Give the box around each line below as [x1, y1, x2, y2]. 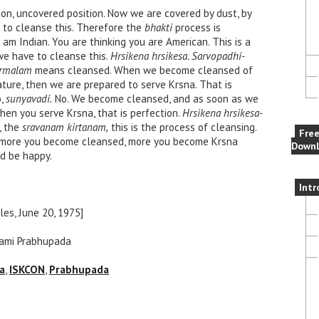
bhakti [145, 21, 172, 34]
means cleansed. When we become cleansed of [32, 63, 253, 77]
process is [172, 21, 221, 34]
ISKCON [9, 263, 45, 276]
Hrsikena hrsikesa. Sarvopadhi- [110, 49, 245, 63]
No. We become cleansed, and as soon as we [52, 92, 258, 105]
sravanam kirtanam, [22, 120, 108, 134]
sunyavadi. [6, 92, 52, 105]
